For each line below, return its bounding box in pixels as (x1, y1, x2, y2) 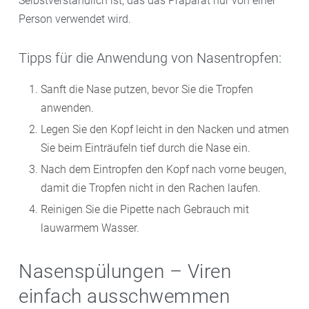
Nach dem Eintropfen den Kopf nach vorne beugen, (41, 162, 286, 176)
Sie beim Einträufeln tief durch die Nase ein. (41, 141, 250, 154)
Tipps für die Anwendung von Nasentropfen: (19, 49, 281, 66)
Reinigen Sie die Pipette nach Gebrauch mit (41, 202, 249, 216)
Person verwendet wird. (19, 12, 131, 26)
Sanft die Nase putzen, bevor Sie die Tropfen (41, 82, 253, 96)
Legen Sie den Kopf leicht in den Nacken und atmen (41, 122, 289, 136)
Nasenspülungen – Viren (19, 259, 231, 283)
